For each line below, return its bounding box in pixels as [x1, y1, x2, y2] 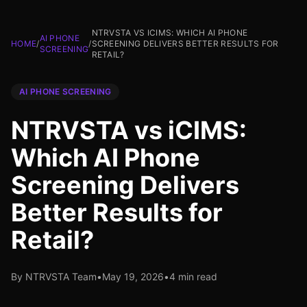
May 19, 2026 [102, 271, 164, 282]
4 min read [169, 271, 217, 282]
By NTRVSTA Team [11, 271, 97, 282]
